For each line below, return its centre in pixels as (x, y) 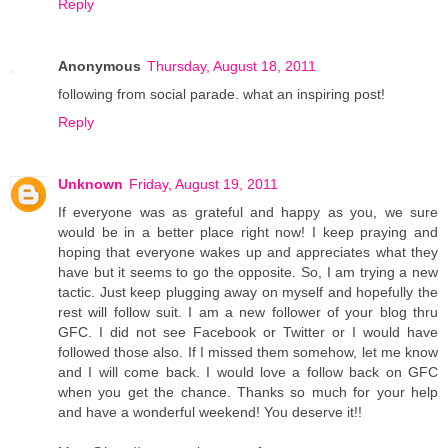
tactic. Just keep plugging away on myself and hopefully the (248, 291)
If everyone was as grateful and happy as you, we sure (248, 211)
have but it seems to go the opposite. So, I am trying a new (248, 271)
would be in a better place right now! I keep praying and (248, 231)
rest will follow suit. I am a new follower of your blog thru (248, 311)
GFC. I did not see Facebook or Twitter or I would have (248, 331)
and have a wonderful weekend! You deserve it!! (210, 411)
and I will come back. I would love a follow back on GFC (248, 371)
